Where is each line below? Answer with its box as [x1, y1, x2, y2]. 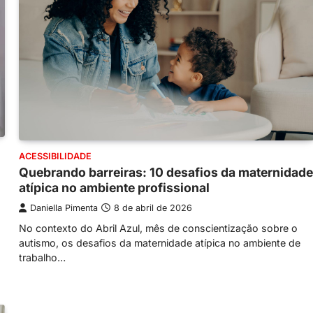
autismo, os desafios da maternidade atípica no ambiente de [19, 237, 300, 249]
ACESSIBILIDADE [19, 151, 92, 162]
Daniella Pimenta [30, 203, 98, 214]
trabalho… [19, 252, 66, 264]
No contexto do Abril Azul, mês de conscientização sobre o [19, 222, 298, 235]
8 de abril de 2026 [114, 203, 192, 214]
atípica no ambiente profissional [19, 180, 210, 196]
